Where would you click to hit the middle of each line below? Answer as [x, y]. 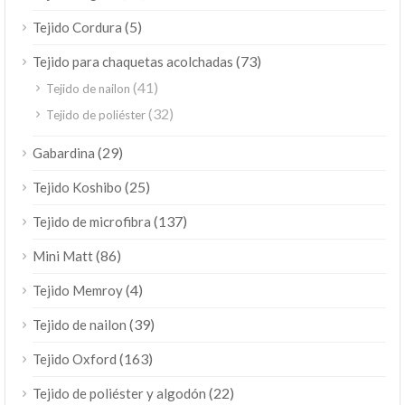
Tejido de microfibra [92, 221]
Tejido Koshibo [77, 187]
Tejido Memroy [78, 290]
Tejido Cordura [77, 27]
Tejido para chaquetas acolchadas [133, 61]
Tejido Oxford [75, 358]
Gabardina [64, 152]
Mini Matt [63, 255]
